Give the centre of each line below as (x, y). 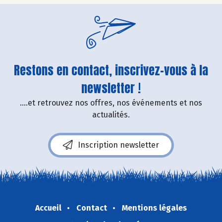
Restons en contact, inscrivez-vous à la (111, 70)
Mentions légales (154, 208)
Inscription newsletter (118, 145)
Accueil (48, 208)
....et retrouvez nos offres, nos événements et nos (111, 103)
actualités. (111, 114)
